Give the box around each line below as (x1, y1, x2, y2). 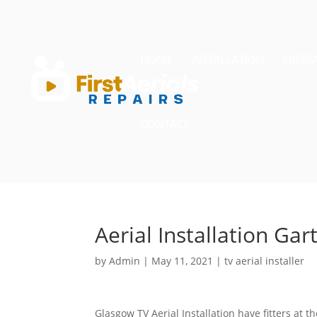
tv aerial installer (224, 254, 305, 267)
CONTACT (140, 116, 188, 132)
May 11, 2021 (151, 254, 214, 267)
